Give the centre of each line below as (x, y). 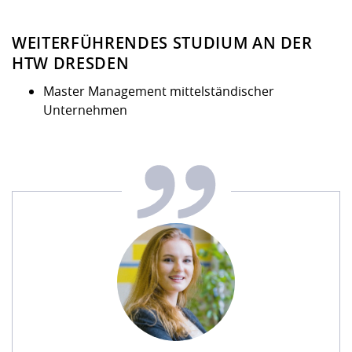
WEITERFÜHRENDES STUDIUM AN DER (162, 43)
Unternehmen (85, 110)
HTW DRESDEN (71, 64)
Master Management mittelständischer (159, 92)
